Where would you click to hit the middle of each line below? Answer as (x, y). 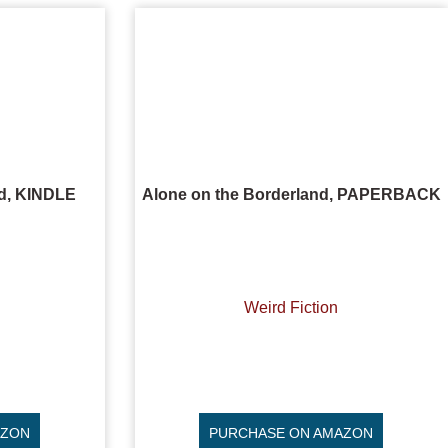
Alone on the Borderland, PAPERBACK (291, 194)
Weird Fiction (291, 307)
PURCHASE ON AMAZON (291, 432)
